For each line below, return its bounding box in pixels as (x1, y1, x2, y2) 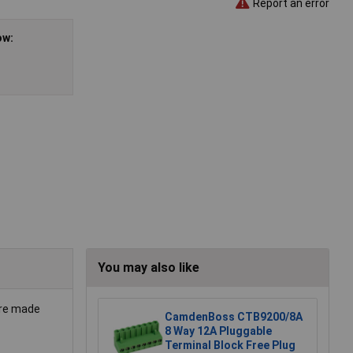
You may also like (98, 260, 199, 276)
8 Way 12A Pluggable (165, 325, 272, 338)
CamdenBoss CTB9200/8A (165, 310, 303, 324)
